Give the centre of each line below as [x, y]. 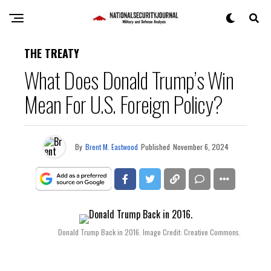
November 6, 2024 [201, 147]
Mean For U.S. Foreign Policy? [124, 104]
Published [155, 147]
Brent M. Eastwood [112, 147]
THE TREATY [52, 53]
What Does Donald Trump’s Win [129, 80]
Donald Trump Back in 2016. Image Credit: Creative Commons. [149, 232]
